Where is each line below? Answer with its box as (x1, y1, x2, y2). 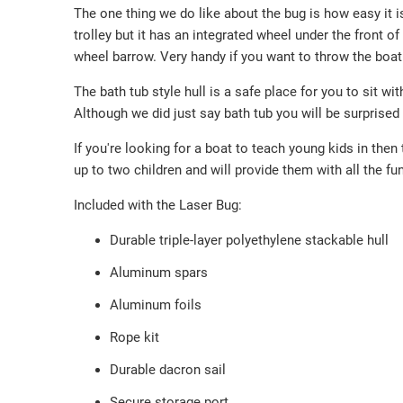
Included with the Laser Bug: (74, 197, 242, 214)
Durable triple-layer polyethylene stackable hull (110, 232, 392, 249)
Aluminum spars (110, 264, 211, 282)
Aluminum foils (110, 297, 205, 314)
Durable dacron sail (110, 362, 229, 379)
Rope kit (110, 329, 163, 346)
